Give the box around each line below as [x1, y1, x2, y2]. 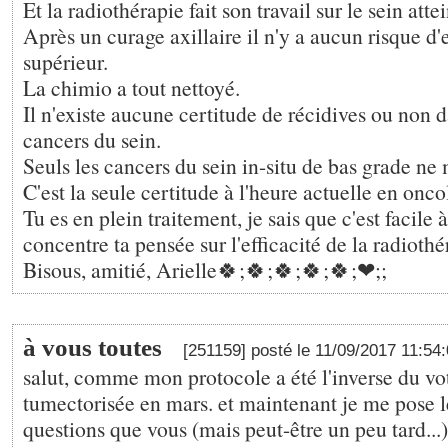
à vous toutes [23, 334, 162, 361]
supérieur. [23, 47, 108, 76]
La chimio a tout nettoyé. [23, 73, 240, 102]
